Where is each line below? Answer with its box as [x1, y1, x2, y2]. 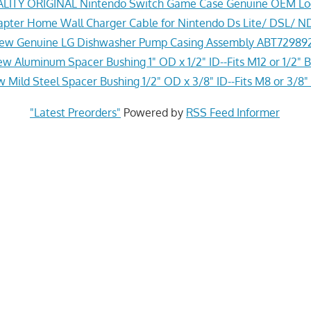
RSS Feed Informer [185, 105, 280, 119]
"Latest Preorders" [29, 105, 121, 119]
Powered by [120, 105, 186, 119]
